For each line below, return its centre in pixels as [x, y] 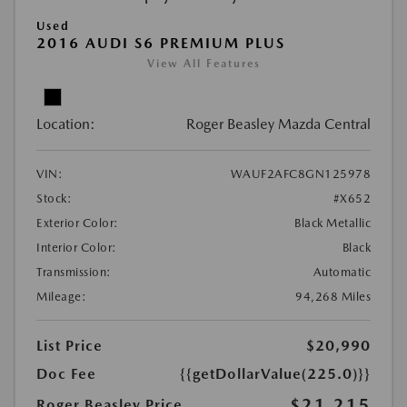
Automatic [342, 273]
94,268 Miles [333, 297]
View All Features [203, 64]
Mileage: [61, 297]
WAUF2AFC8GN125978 [300, 174]
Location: [66, 124]
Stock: [54, 199]
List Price [69, 346]
